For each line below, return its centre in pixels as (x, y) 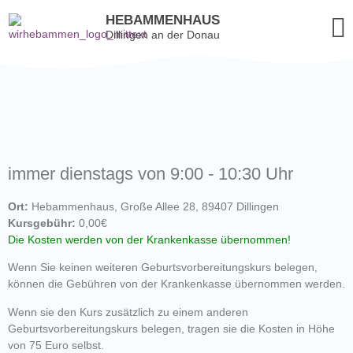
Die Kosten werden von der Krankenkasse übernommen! (149, 240)
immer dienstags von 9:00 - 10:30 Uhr (150, 174)
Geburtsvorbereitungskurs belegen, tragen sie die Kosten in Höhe (171, 328)
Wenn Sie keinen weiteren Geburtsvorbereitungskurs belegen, (163, 268)
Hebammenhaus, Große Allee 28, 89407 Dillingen (154, 206)
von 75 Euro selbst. (56, 345)
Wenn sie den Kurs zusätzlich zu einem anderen (128, 312)
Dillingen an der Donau (163, 34)
